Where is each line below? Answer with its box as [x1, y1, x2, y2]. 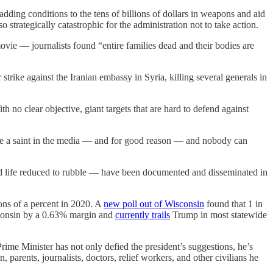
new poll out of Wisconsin [104, 198, 204, 209]
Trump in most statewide [170, 209, 267, 220]
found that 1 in [204, 198, 263, 209]
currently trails [115, 209, 170, 220]
